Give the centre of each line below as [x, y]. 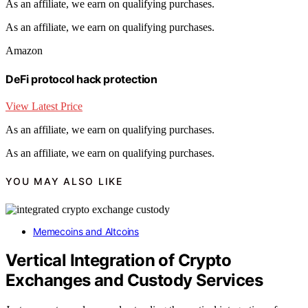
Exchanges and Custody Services [134, 280]
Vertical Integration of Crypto [118, 261]
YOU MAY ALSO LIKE [64, 181]
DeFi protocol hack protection [81, 79]
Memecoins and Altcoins [86, 231]
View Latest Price [44, 106]
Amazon [24, 51]
